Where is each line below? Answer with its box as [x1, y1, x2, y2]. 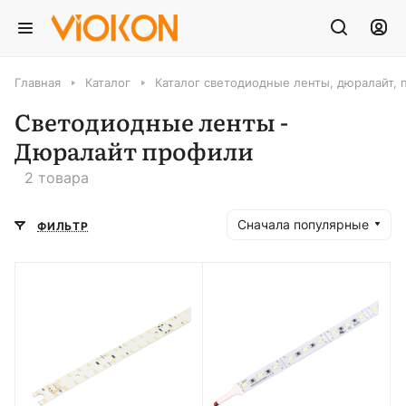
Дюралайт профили [14, 132, 254, 168]
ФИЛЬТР [37, 219, 89, 233]
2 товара [24, 168, 89, 187]
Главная [14, 75, 61, 90]
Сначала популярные [237, 216, 369, 232]
